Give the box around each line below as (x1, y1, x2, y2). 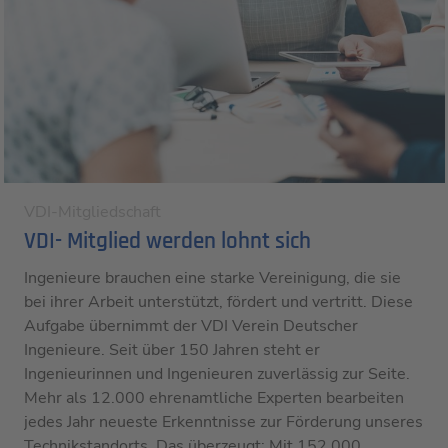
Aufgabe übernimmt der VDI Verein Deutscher (23, 315, 358, 338)
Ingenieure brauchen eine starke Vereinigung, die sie (23, 267, 401, 290)
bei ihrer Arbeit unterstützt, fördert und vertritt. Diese (23, 291, 413, 314)
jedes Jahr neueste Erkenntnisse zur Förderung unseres (23, 411, 423, 434)
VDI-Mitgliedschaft (23, 201, 161, 224)
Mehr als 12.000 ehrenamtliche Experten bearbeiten (23, 387, 404, 410)
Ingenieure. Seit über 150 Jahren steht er (23, 339, 320, 362)
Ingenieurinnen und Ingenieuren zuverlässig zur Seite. (23, 363, 410, 386)
